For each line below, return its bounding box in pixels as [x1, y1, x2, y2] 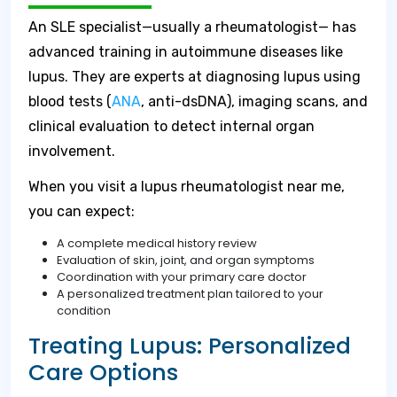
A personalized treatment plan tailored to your [57, 285, 323, 302]
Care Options [28, 357, 178, 388]
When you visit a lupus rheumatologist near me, [28, 178, 345, 195]
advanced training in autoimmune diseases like [28, 43, 343, 60]
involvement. [28, 143, 115, 160]
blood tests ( [28, 93, 112, 110]
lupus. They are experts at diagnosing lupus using [28, 68, 361, 85]
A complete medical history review [57, 235, 257, 252]
